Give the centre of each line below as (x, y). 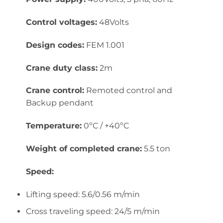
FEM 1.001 (104, 45)
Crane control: (55, 91)
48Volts (113, 22)
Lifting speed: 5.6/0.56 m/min (83, 194)
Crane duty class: (61, 68)
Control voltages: (61, 22)
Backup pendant (59, 103)
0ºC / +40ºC (105, 126)
